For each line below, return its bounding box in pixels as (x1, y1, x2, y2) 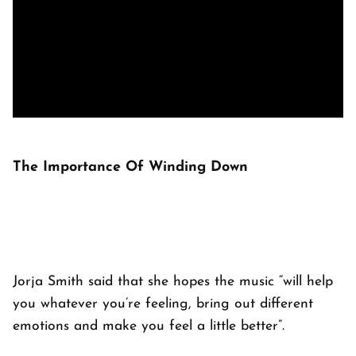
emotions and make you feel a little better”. (13, 319, 284, 334)
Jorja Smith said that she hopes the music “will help (13, 275, 333, 289)
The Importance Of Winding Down (13, 160, 248, 176)
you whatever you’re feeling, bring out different (13, 297, 313, 311)
